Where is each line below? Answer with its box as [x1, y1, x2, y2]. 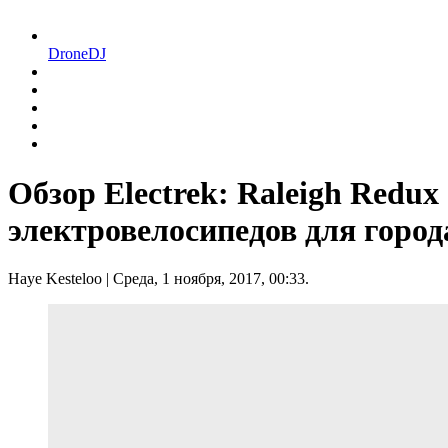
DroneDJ [48, 45, 106, 63]
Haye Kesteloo [8, 270, 102, 287]
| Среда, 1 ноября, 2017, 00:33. [102, 270, 309, 287]
